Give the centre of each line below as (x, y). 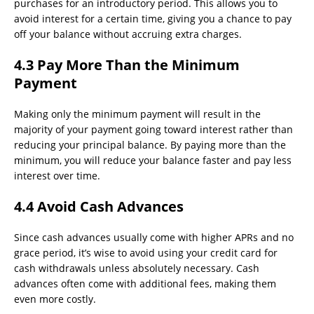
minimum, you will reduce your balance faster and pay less (153, 161)
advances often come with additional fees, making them (145, 284)
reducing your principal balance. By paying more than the (150, 145)
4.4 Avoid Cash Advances (99, 207)
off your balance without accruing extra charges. (128, 34)
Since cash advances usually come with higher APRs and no (154, 238)
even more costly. (55, 299)
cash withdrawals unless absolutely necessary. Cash (137, 268)
